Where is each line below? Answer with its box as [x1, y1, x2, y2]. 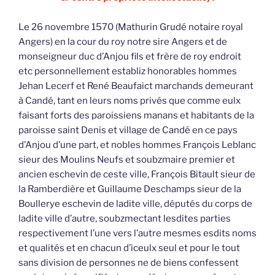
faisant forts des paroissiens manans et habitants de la [18, 109, 254, 121]
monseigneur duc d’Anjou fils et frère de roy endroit [18, 50, 241, 62]
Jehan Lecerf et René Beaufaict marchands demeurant [18, 80, 254, 91]
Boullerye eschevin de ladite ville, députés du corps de [18, 198, 252, 209]
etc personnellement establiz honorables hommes [18, 65, 237, 77]
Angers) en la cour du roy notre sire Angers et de [18, 36, 227, 47]
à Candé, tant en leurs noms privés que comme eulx [18, 95, 241, 106]
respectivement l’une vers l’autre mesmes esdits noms [18, 227, 257, 239]
